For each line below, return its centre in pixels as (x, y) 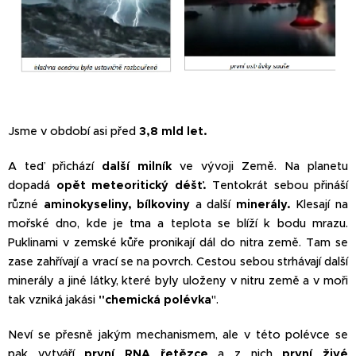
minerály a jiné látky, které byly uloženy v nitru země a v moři (178, 280)
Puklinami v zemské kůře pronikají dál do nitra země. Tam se (178, 242)
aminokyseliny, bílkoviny (117, 204)
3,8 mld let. (173, 131)
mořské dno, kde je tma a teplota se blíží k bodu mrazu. (178, 223)
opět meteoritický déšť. (131, 185)
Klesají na (322, 204)
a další (213, 204)
